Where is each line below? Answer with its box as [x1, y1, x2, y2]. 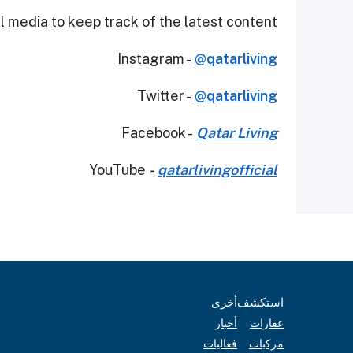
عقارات [250, 317, 284, 330]
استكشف [237, 295, 284, 310]
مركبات [249, 337, 284, 351]
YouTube [89, 162, 149, 179]
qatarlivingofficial [158, 162, 277, 179]
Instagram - [117, 50, 195, 68]
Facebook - [121, 124, 196, 142]
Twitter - [137, 87, 195, 105]
